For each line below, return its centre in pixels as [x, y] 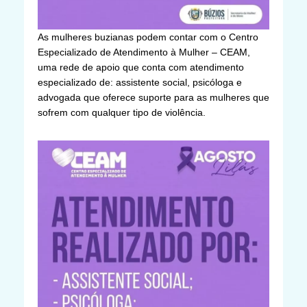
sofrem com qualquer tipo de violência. [122, 112]
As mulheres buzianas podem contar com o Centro [148, 37]
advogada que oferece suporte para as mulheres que [153, 97]
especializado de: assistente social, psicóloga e [140, 82]
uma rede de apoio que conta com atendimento [141, 67]
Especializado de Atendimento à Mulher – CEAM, [144, 52]
